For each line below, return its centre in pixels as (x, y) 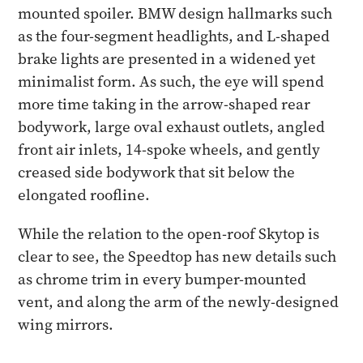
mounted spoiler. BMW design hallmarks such (175, 13)
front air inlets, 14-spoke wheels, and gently (169, 149)
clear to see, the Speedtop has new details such (177, 256)
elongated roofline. (84, 195)
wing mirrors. (66, 325)
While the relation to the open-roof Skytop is (169, 234)
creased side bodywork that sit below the (157, 172)
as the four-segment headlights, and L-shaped (174, 36)
